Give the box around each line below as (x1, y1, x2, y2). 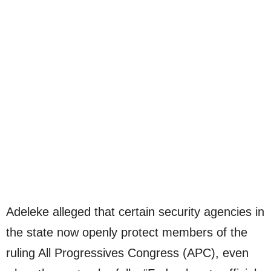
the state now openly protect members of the (6, 226, 247, 240)
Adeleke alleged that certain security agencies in (6, 205, 264, 219)
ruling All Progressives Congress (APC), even (6, 246, 249, 260)
